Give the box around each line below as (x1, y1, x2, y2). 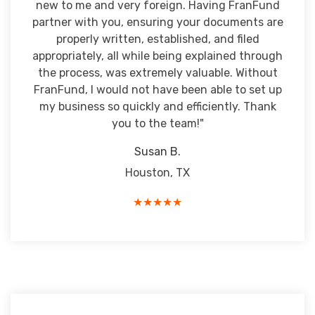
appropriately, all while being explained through (32, 49, 283, 63)
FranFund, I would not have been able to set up (33, 83, 282, 96)
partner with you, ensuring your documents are (32, 15, 283, 29)
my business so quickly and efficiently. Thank (39, 100, 276, 113)
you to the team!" (111, 117, 204, 130)
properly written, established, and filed (56, 32, 259, 46)
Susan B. (134, 145, 181, 158)
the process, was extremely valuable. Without (37, 66, 278, 79)
